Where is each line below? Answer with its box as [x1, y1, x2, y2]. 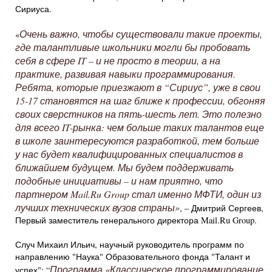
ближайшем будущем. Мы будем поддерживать [15, 160, 234, 174]
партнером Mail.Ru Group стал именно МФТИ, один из [15, 187, 261, 200]
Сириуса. [15, 2, 52, 15]
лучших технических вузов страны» [15, 200, 180, 214]
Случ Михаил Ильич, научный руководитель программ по [15, 238, 244, 250]
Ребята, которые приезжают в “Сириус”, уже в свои [15, 80, 260, 93]
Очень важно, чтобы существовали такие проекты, [19, 27, 262, 40]
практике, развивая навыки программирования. [15, 67, 236, 80]
